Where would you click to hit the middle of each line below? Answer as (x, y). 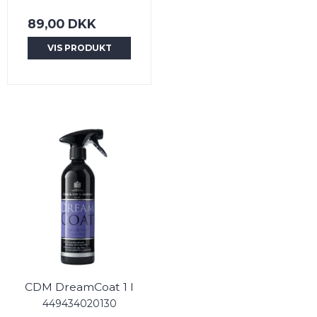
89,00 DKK (62, 23)
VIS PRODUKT (79, 47)
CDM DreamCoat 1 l (79, 287)
